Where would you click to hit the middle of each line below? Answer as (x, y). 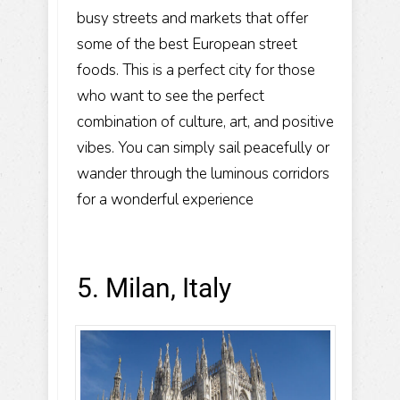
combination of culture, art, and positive (205, 121)
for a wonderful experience (165, 199)
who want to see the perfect (171, 96)
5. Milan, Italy (154, 287)
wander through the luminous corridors (203, 173)
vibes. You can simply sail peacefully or (203, 147)
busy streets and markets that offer (192, 18)
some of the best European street (187, 44)
